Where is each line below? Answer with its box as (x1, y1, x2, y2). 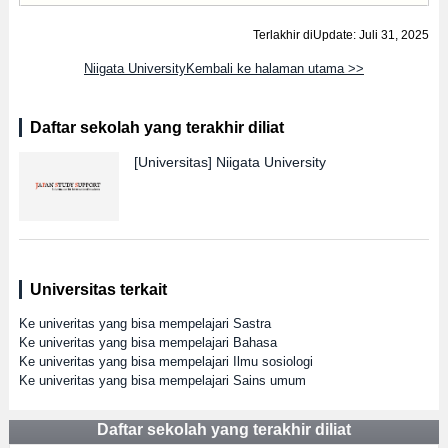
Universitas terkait (29, 281, 167, 298)
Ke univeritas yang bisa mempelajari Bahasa (18, 335, 277, 350)
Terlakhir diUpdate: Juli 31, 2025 (253, 28, 430, 42)
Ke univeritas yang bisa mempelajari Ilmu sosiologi (18, 354, 313, 369)
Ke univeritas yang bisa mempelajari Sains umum (18, 373, 306, 388)
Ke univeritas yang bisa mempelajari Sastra (18, 316, 271, 331)
